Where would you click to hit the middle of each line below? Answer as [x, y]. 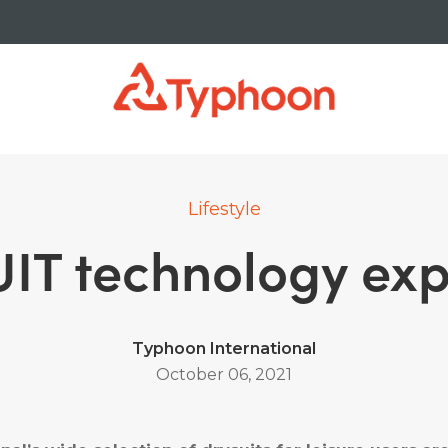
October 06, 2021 [224, 374]
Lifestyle [224, 209]
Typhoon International [224, 348]
